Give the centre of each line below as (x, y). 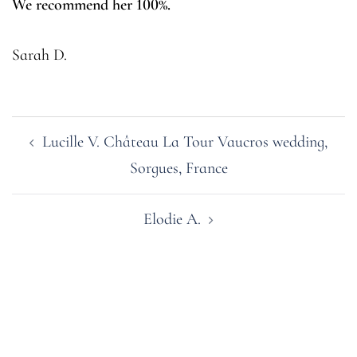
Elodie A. (172, 219)
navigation (53, 149)
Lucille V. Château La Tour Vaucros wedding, (185, 142)
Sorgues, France (178, 168)
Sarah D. (39, 55)
